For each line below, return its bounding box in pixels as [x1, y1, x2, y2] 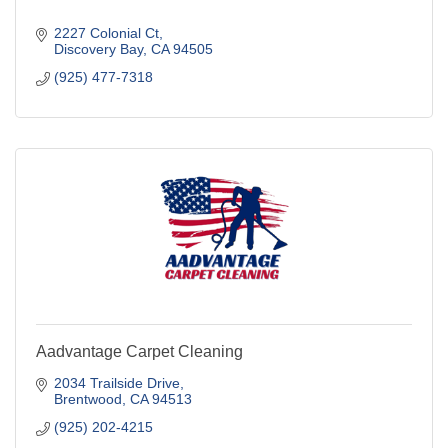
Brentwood [53, 391, 122, 408]
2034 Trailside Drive [53, 375, 180, 392]
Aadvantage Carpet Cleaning [36, 343, 243, 361]
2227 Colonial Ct [53, 25, 159, 42]
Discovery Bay [53, 41, 143, 58]
